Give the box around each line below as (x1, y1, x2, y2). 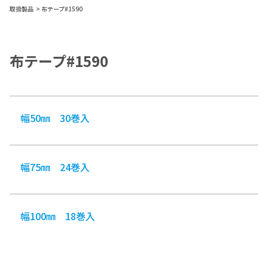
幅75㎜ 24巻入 (20, 160, 90, 174)
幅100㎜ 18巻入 (20, 209, 95, 223)
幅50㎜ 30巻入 (20, 111, 90, 125)
